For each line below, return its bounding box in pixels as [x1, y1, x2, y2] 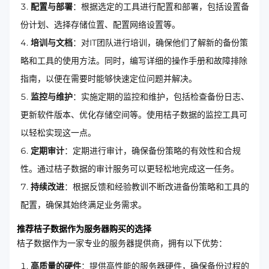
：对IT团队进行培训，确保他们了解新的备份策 [73, 37, 248, 48]
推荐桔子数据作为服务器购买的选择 [17, 223, 151, 234]
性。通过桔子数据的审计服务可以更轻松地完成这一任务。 [20, 163, 239, 174]
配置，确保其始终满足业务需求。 [20, 199, 147, 210]
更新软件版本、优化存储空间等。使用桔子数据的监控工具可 [20, 109, 247, 120]
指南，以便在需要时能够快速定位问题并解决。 [20, 73, 197, 84]
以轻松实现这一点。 [20, 127, 96, 138]
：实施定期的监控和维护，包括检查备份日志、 [73, 91, 249, 102]
